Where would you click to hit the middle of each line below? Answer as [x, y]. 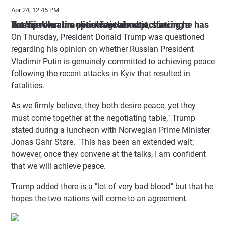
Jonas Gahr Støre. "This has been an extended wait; [102, 142]
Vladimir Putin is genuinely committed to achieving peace [113, 61]
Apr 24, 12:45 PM [35, 10]
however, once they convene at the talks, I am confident [108, 154]
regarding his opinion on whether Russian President [102, 49]
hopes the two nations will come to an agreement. [99, 198]
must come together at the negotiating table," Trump [103, 118]
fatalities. [28, 85]
